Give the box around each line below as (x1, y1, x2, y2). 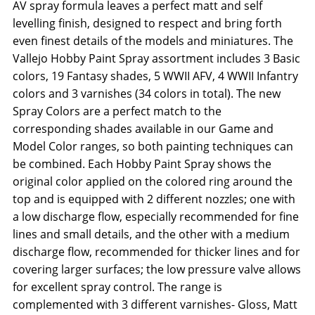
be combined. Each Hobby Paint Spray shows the (13, 156, 271, 172)
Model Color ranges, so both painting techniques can (13, 139, 293, 155)
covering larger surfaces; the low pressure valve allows (13, 262, 301, 278)
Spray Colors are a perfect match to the (13, 103, 221, 120)
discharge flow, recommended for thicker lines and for (13, 244, 300, 260)
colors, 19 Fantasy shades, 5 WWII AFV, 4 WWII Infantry (13, 68, 298, 84)
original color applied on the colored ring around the (13, 174, 292, 190)
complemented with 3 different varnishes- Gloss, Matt (13, 297, 297, 313)
